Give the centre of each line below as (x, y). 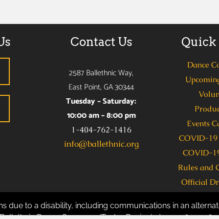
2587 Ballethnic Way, (101, 73)
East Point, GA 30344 (101, 87)
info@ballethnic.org (101, 144)
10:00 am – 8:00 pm (101, 116)
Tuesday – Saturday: (101, 101)
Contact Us (101, 42)
